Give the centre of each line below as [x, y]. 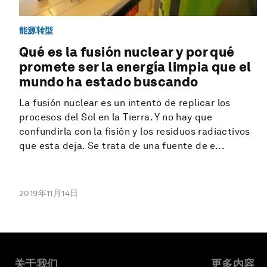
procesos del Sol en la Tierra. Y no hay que [116, 117]
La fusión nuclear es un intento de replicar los [125, 103]
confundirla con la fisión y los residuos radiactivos [135, 132]
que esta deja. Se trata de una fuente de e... [122, 146]
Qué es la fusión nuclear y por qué [127, 52]
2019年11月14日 [49, 193]
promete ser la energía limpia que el [135, 67]
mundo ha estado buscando [109, 82]
